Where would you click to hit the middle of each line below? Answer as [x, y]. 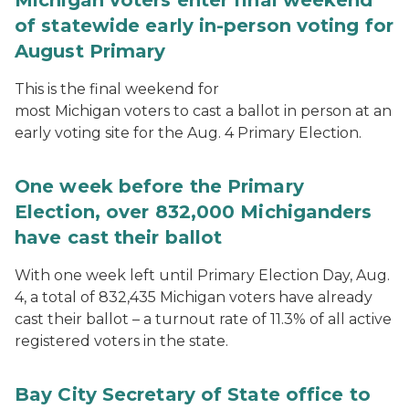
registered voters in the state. [121, 341]
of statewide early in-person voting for [204, 26]
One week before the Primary [159, 186]
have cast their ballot [119, 237]
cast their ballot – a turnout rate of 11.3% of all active [203, 319]
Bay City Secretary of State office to [193, 394]
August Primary [90, 51]
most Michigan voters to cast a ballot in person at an [203, 111]
